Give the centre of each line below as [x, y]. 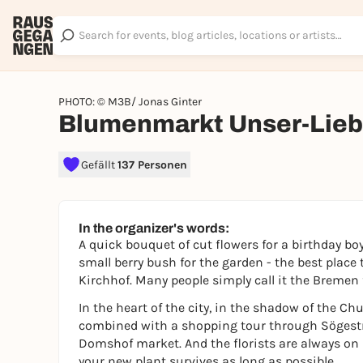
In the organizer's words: [154, 228]
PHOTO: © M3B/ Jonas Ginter [130, 102]
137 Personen [152, 164]
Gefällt [99, 164]
